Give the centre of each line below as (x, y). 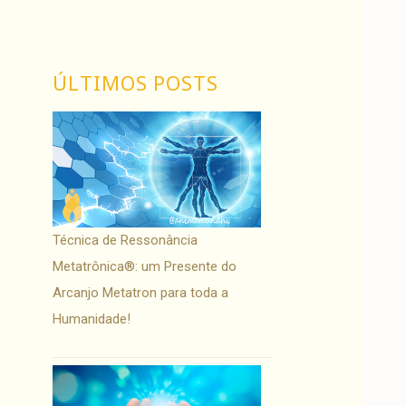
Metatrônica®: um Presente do (145, 266)
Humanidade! (92, 319)
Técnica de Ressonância (126, 240)
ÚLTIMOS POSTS (135, 83)
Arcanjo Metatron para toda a (141, 292)
